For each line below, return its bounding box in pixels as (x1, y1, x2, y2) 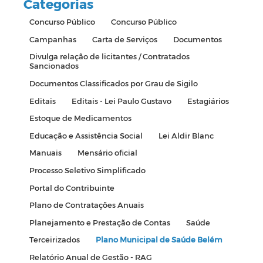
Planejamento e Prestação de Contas (29, 217, 170, 227)
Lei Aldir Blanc (158, 130, 214, 140)
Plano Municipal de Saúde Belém (95, 235, 222, 244)
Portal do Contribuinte (29, 183, 114, 192)
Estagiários (187, 96, 229, 105)
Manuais (29, 148, 62, 157)
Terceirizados (29, 235, 80, 244)
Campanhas (29, 34, 76, 43)
